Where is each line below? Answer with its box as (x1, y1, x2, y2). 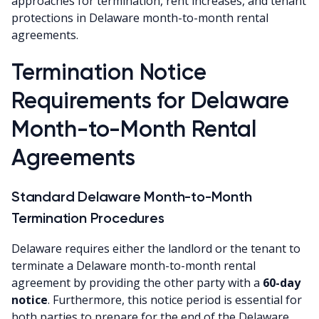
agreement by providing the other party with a (11, 274, 263, 291)
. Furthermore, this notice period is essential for (48, 291, 302, 308)
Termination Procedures (11, 209, 164, 226)
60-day (263, 274, 300, 291)
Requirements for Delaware (11, 86, 289, 114)
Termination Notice (11, 58, 206, 85)
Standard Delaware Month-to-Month (11, 187, 252, 205)
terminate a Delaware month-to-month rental (11, 257, 256, 273)
